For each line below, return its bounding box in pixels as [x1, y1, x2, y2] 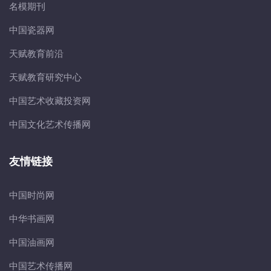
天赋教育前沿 [9, 47, 64, 60]
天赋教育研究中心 [9, 71, 82, 83]
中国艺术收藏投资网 [9, 94, 91, 107]
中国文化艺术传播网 [9, 118, 91, 131]
